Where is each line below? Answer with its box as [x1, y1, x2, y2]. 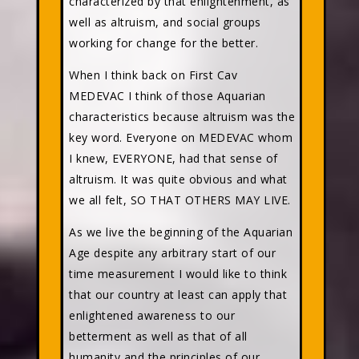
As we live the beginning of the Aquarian [69, 224, 292, 240]
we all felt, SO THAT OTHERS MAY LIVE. [69, 192, 291, 208]
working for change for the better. [69, 35, 258, 50]
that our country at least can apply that [69, 287, 287, 302]
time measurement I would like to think [69, 266, 287, 281]
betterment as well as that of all [69, 329, 248, 344]
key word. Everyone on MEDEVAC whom [69, 130, 292, 145]
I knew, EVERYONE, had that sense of [69, 151, 278, 166]
